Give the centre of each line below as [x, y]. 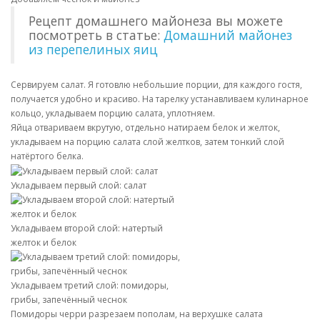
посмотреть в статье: [96, 35]
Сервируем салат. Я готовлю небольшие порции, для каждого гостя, [156, 85]
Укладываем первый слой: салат [79, 185]
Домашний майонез [228, 35]
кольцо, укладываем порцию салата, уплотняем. [113, 113]
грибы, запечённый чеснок [69, 299]
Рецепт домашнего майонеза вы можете [156, 21]
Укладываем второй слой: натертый [87, 228]
